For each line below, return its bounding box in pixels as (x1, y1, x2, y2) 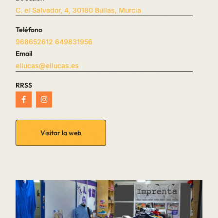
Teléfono (16, 25, 42, 35)
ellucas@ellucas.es (16, 61, 79, 70)
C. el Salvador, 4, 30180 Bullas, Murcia (16, 6, 142, 15)
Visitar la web (40, 128, 82, 138)
